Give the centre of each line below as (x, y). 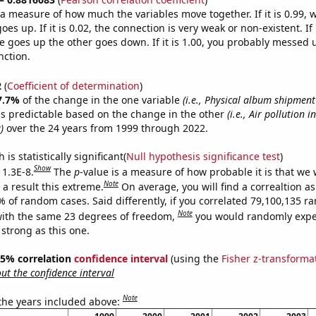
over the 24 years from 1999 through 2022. (105, 128)
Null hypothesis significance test (203, 156)
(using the (194, 258)
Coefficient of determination (73, 85)
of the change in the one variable (102, 99)
